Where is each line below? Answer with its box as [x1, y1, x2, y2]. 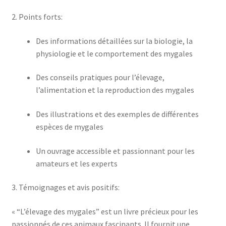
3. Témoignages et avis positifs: [11, 182, 120, 193]
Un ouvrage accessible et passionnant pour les [35, 145, 195, 156]
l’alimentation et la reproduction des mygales [35, 85, 194, 95]
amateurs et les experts [35, 158, 118, 168]
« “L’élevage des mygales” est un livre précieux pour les [11, 206, 198, 216]
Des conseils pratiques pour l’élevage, [35, 72, 164, 83]
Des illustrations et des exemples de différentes [35, 108, 199, 119]
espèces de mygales [35, 121, 103, 132]
